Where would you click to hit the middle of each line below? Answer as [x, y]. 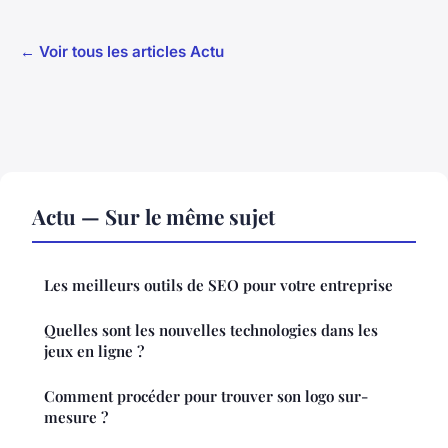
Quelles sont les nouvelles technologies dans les [211, 330]
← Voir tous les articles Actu [122, 52]
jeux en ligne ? [94, 351]
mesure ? [76, 417]
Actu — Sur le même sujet [153, 216]
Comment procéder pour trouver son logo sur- [206, 396]
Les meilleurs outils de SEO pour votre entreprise [218, 285]
